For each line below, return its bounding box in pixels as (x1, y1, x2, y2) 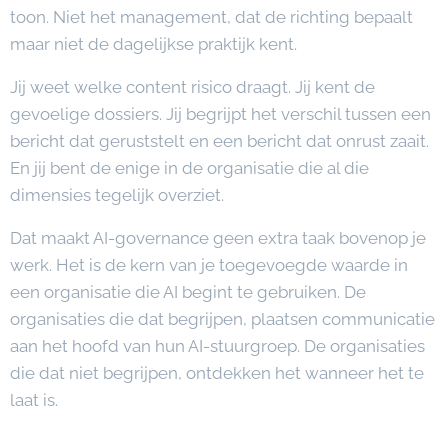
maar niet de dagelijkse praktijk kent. (10, 34, 297, 54)
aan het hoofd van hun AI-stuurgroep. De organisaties (10, 336, 425, 356)
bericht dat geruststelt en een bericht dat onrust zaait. (10, 131, 429, 151)
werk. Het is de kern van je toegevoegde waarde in (10, 255, 408, 275)
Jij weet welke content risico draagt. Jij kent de (10, 77, 375, 97)
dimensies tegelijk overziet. (10, 185, 224, 205)
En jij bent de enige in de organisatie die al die (10, 158, 369, 178)
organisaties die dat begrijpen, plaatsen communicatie (10, 309, 435, 329)
